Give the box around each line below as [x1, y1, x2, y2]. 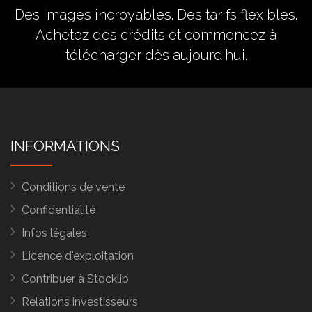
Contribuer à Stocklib [22, 272, 129, 286]
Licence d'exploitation [22, 249, 134, 263]
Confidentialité [22, 203, 95, 217]
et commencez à [165, 26, 276, 43]
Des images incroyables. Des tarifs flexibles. [15, 6, 297, 23]
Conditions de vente [22, 180, 125, 194]
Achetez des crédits [36, 26, 165, 43]
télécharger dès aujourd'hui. [65, 47, 247, 63]
